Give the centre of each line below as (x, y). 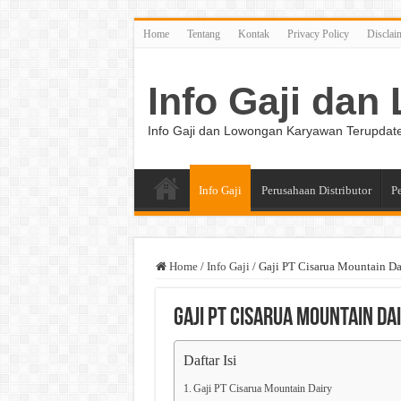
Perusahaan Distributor (316, 190)
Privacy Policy (318, 34)
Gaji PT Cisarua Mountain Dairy (262, 389)
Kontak (253, 34)
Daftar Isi (209, 361)
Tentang (203, 34)
